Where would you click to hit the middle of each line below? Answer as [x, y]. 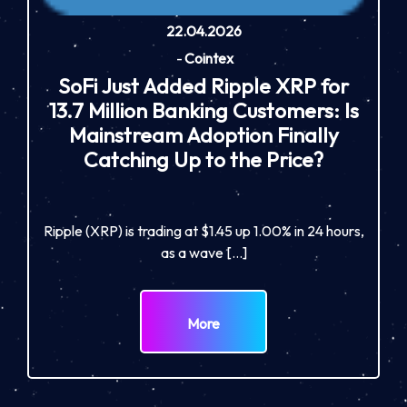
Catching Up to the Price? [203, 159]
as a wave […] [203, 253]
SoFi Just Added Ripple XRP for [203, 85]
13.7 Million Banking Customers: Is [203, 110]
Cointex [208, 59]
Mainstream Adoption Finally [203, 134]
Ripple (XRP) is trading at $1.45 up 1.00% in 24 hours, [203, 231]
